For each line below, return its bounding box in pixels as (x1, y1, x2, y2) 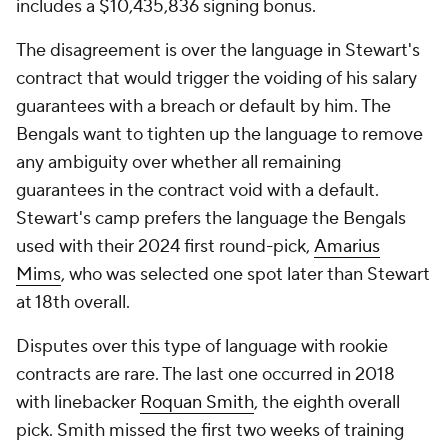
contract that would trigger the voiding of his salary (16, 67, 417, 90)
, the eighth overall (254, 391, 400, 414)
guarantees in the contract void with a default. (16, 179, 379, 202)
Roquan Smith (140, 391, 254, 414)
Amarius (314, 235, 380, 258)
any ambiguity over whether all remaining (16, 151, 341, 174)
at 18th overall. (16, 291, 130, 314)
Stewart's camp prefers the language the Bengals (16, 207, 406, 230)
